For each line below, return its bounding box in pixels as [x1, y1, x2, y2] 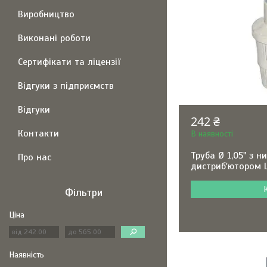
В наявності [191, 129, 234, 139]
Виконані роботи [18, 32, 91, 44]
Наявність [9, 250, 44, 260]
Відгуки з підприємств [18, 80, 114, 92]
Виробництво [18, 8, 74, 20]
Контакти [18, 128, 59, 139]
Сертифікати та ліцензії [18, 56, 120, 68]
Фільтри [64, 186, 103, 199]
